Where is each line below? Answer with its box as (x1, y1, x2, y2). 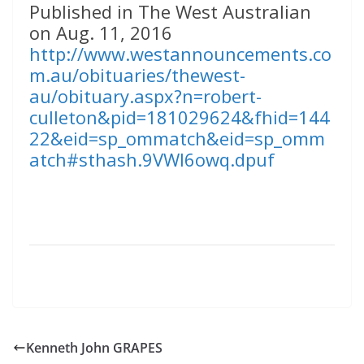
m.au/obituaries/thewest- (29, 63, 245, 88)
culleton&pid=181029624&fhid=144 (29, 105, 330, 130)
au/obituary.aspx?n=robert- (29, 84, 262, 109)
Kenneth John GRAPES (26, 339, 162, 357)
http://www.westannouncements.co (29, 41, 331, 67)
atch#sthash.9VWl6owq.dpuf (29, 147, 275, 172)
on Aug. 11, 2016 (29, 20, 172, 45)
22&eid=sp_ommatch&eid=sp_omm (29, 126, 325, 151)
